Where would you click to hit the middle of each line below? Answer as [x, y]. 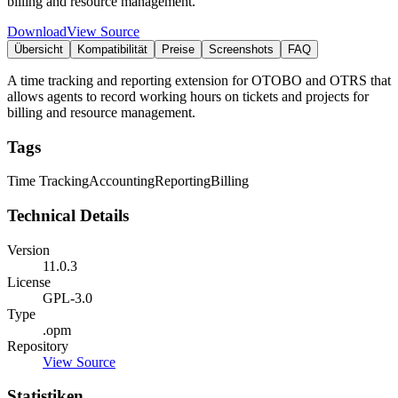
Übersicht [39, 49]
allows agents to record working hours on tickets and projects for [188, 96]
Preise [178, 49]
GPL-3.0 [68, 298]
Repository [38, 346]
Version [28, 250]
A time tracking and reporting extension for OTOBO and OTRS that [199, 80]
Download [37, 31]
